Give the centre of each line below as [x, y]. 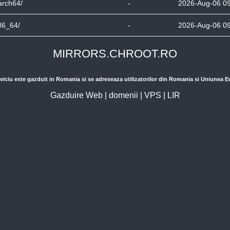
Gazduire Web [76, 95]
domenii [123, 95]
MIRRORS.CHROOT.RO [115, 54]
